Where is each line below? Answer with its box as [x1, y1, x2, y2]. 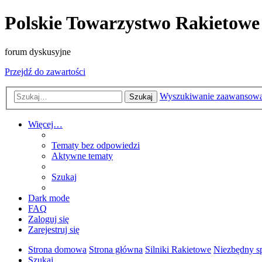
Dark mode [28, 193, 70, 204]
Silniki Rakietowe [145, 244, 211, 255]
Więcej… [28, 119, 63, 130]
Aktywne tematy [51, 151, 113, 161]
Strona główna [89, 244, 143, 255]
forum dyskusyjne [5, 46, 71, 57]
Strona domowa [28, 244, 87, 255]
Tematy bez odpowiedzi [51, 140, 140, 151]
